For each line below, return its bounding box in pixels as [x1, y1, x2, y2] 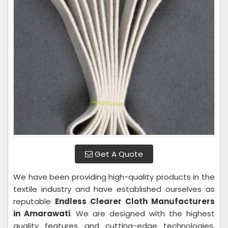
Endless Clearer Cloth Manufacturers [55, 196, 215, 207]
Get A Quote [93, 149, 143, 159]
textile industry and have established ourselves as [13, 184, 215, 194]
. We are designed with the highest [70, 208, 215, 219]
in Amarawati [13, 208, 70, 219]
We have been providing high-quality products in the [13, 172, 215, 182]
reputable [13, 196, 55, 207]
